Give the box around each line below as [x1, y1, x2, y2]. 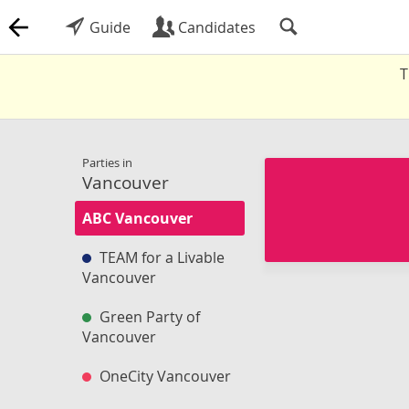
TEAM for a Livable [96, 247, 225, 267]
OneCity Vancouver [96, 366, 231, 386]
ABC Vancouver [82, 208, 193, 228]
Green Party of [96, 307, 200, 327]
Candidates [174, 17, 256, 37]
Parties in [82, 154, 132, 171]
